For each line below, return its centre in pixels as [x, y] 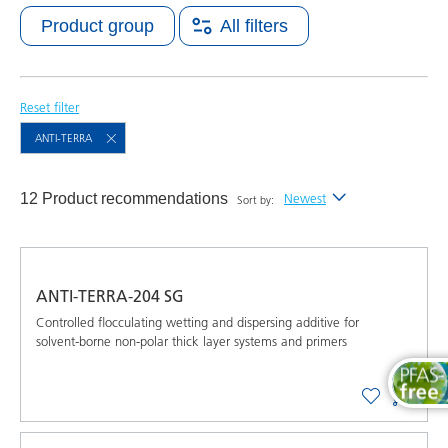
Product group [97, 25]
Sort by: [255, 199]
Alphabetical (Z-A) [356, 303]
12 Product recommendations [124, 198]
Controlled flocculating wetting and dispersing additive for [197, 322]
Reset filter [49, 107]
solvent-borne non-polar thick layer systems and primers [191, 341]
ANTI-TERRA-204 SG [110, 296]
